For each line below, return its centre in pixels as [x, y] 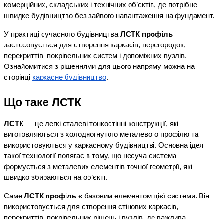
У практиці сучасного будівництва [62, 34]
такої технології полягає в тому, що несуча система [90, 156]
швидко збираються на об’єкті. [55, 178]
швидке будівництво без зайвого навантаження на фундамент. [109, 16]
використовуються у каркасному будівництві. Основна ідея [104, 145]
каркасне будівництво [69, 77]
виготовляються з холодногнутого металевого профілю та [101, 135]
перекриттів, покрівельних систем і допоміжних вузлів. [95, 56]
